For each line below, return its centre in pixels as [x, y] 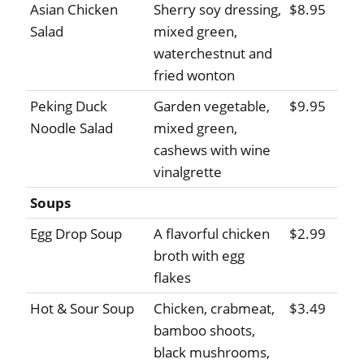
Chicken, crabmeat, [214, 309]
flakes [172, 278]
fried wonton [194, 76]
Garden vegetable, [212, 106]
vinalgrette [188, 172]
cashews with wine [212, 150]
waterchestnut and [213, 54]
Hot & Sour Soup [82, 309]
